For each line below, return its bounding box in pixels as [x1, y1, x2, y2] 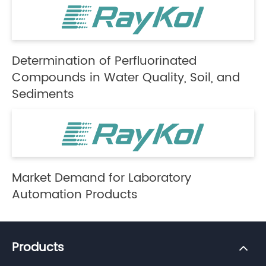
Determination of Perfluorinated [12, 51, 197, 71]
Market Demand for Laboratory [12, 168, 191, 188]
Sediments [12, 84, 74, 104]
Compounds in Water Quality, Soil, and [12, 68, 240, 88]
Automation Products [12, 185, 138, 205]
